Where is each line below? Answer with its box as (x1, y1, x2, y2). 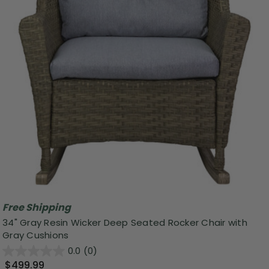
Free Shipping (2, 200, 71, 214)
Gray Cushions (2, 228, 69, 241)
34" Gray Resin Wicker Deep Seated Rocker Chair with (2, 216, 247, 229)
